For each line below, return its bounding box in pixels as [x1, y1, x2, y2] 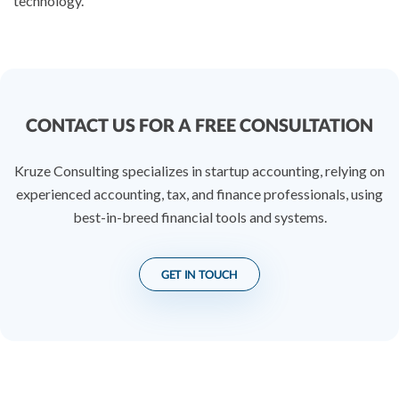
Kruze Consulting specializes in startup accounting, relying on [14, 161, 385, 179]
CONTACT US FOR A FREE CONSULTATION [26, 113, 373, 135]
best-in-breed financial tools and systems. [72, 208, 327, 225]
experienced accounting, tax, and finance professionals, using [16, 184, 383, 202]
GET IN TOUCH [160, 266, 239, 281]
